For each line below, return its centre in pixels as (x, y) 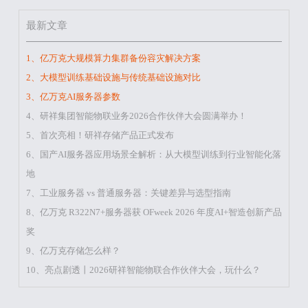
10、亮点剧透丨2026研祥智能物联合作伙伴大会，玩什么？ (143, 270)
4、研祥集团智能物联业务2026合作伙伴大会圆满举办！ (136, 116)
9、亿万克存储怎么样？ (73, 251)
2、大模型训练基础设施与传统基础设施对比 (113, 78)
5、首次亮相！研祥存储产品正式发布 (100, 135)
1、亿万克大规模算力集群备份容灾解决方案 (113, 58)
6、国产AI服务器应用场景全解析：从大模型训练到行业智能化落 (153, 155)
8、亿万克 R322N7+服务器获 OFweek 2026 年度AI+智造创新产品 (154, 212)
